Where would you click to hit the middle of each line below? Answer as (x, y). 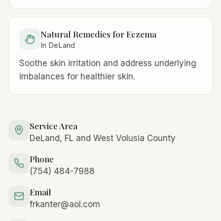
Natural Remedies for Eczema (98, 34)
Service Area (53, 126)
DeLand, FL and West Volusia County (102, 138)
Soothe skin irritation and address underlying (108, 63)
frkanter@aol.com (65, 204)
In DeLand (57, 45)
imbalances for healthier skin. (77, 77)
